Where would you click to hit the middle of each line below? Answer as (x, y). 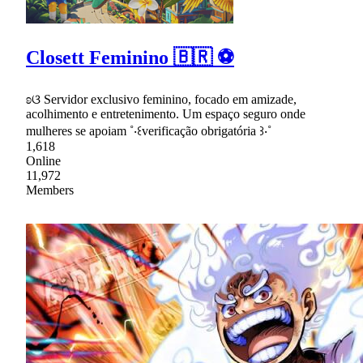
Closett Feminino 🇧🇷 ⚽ (130, 57)
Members (50, 190)
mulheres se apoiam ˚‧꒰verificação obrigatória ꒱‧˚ (149, 130)
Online (43, 160)
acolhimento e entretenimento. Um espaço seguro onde (166, 113)
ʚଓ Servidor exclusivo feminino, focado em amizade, (161, 99)
